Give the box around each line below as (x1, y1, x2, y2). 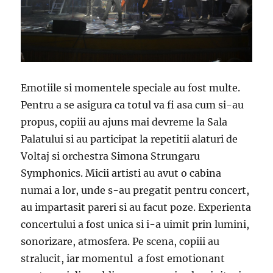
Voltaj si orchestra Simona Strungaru (21, 150, 200, 163)
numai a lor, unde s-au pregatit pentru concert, (21, 184, 250, 197)
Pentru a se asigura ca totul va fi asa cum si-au (21, 99, 244, 112)
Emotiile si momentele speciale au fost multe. (21, 82, 241, 94)
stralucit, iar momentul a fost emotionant (21, 252, 225, 265)
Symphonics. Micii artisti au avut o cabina (21, 167, 222, 180)
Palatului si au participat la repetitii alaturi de (21, 133, 238, 146)
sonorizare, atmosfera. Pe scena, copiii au (21, 235, 220, 248)
